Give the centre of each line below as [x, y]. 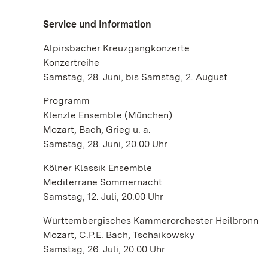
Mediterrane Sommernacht [103, 182]
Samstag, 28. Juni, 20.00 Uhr [105, 144]
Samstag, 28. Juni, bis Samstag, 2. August [135, 77]
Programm [66, 101]
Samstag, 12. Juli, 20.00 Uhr [103, 197]
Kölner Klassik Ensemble [98, 168]
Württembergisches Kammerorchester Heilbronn [151, 220]
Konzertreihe [71, 63]
